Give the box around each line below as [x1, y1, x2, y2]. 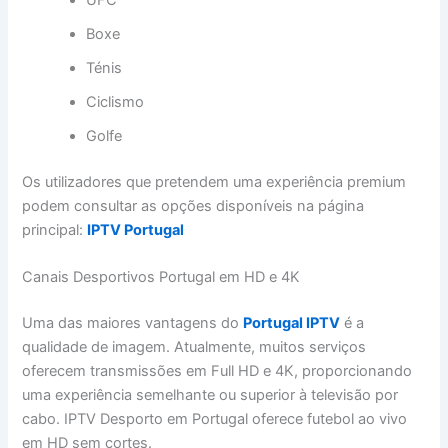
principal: [22, 220, 88, 239]
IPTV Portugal [87, 220, 185, 239]
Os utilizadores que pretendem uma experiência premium [22, 172, 407, 191]
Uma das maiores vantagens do [22, 314, 244, 333]
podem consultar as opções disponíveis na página [22, 196, 365, 215]
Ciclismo [86, 92, 145, 111]
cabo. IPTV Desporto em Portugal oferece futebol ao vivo [22, 410, 408, 429]
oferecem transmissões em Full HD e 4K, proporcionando [22, 362, 413, 381]
